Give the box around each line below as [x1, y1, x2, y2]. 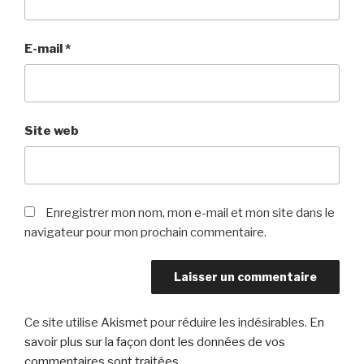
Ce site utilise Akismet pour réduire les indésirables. [24, 314, 310, 330]
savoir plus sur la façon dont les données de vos [24, 334, 285, 349]
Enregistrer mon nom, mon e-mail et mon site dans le [45, 205, 335, 220]
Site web [24, 123, 79, 138]
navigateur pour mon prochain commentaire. [24, 224, 266, 240]
